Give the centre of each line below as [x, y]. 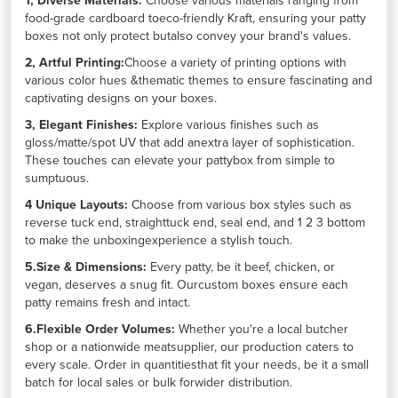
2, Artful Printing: [75, 62]
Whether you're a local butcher [262, 329]
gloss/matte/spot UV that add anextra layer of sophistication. [190, 142]
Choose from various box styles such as [240, 204]
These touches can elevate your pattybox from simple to [180, 160]
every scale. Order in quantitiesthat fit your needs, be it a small [197, 364]
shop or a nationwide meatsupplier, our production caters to [190, 346]
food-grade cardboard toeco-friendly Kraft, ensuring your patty [196, 18]
